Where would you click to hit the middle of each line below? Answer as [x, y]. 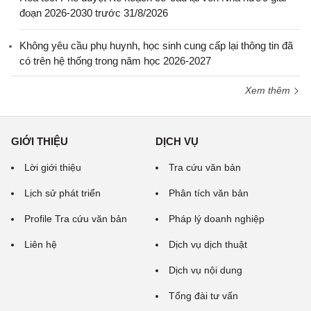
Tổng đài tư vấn [203, 296]
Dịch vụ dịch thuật [208, 244]
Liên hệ [41, 244]
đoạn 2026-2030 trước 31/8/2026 [94, 13]
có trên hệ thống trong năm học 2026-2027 [115, 61]
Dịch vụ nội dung [205, 270]
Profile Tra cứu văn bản [76, 219]
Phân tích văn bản [209, 193]
